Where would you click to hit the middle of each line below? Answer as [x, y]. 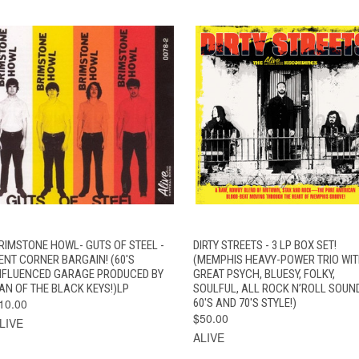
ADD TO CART [133, 242]
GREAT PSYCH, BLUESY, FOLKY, [264, 274]
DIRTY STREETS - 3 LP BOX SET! [264, 245]
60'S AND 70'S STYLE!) [244, 303]
